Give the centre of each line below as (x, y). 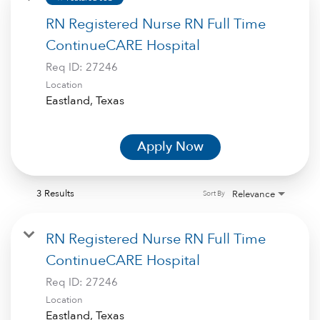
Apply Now (170, 146)
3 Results (55, 193)
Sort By (214, 194)
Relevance (254, 194)
